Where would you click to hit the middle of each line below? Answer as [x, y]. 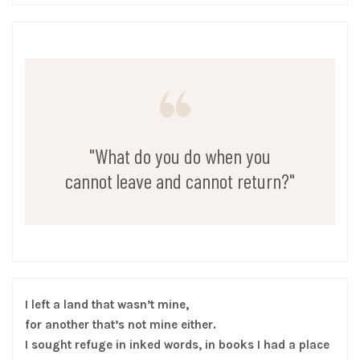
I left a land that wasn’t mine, [107, 304]
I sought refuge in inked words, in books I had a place [177, 344]
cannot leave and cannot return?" [180, 181]
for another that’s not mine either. [121, 324]
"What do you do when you [180, 156]
